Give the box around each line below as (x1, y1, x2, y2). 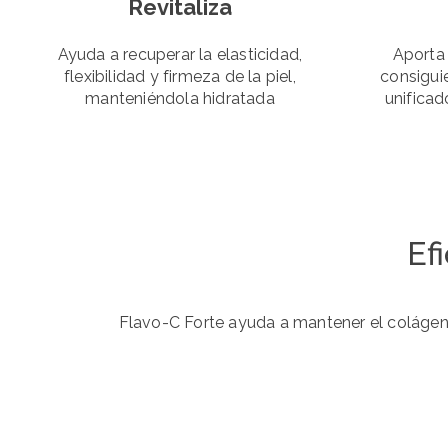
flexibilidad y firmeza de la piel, (64, 66, 296, 86)
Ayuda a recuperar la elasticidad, (57, 44, 303, 64)
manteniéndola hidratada (85, 88, 275, 108)
